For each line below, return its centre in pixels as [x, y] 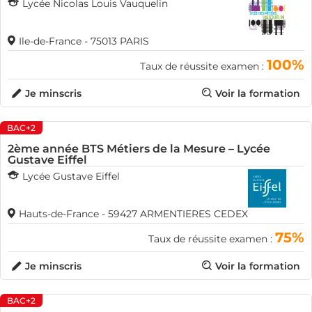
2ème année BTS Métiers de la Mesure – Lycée [139, 149]
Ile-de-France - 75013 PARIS [84, 41]
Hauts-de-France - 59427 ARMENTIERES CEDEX [133, 214]
